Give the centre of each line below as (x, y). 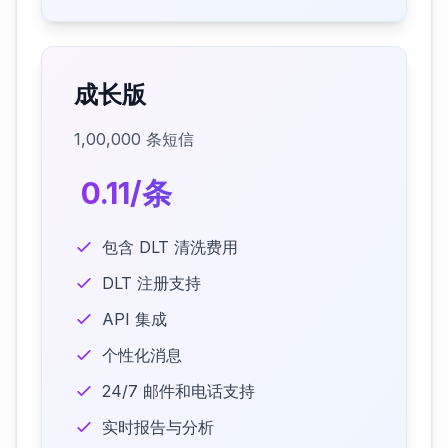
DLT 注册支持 (151, 283)
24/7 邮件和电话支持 (178, 391)
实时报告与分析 (158, 427)
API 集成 (134, 319)
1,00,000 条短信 (134, 139)
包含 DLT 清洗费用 (170, 247)
